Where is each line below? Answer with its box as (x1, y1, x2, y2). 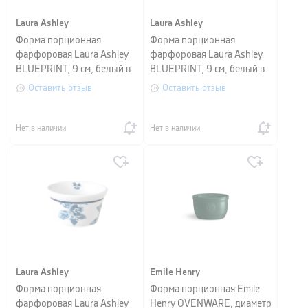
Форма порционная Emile (150, 285, 260, 294)
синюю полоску (16, 79, 82, 89)
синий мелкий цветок (150, 79, 242, 89)
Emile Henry (150, 267, 200, 277)
